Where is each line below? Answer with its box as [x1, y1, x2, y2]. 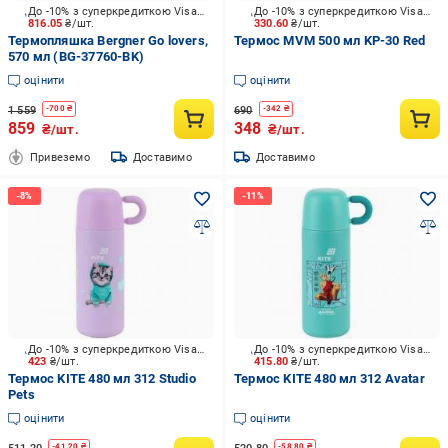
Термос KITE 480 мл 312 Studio [8, 371, 196, 386]
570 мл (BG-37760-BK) [8, 49, 144, 64]
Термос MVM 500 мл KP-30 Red [233, 33, 426, 48]
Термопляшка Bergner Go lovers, [8, 33, 208, 48]
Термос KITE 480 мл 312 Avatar [233, 371, 425, 386]
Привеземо [30, 150, 90, 164]
